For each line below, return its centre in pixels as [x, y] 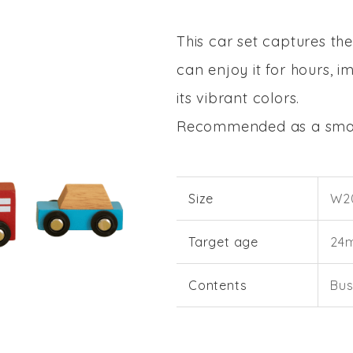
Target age [223, 242]
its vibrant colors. [238, 98]
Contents [218, 285]
